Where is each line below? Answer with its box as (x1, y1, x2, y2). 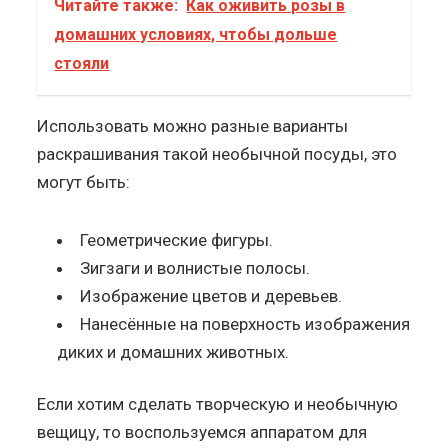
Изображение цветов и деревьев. (80, 285, 343, 306)
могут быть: (37, 171, 131, 192)
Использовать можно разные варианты (37, 115, 349, 136)
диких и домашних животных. (57, 341, 290, 362)
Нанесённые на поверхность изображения (80, 313, 411, 334)
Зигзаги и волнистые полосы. (80, 257, 311, 278)
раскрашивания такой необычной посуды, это (37, 143, 398, 164)
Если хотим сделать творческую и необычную (37, 393, 399, 414)
